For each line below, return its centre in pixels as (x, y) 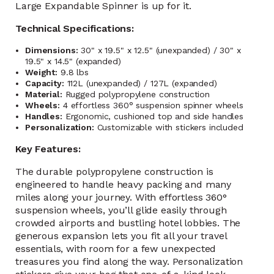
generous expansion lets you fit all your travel (121, 236)
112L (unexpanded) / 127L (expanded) (140, 83)
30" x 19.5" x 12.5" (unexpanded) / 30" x (159, 50)
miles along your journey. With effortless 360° (121, 197)
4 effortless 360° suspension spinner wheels (152, 105)
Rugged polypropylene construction (136, 94)
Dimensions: (52, 50)
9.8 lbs (73, 72)
